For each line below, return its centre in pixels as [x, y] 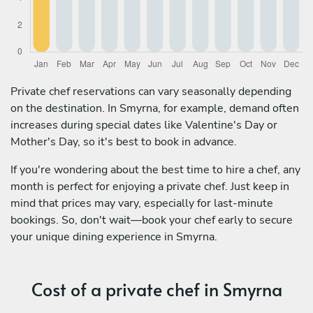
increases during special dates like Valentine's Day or [144, 125]
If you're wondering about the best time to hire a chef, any [155, 169]
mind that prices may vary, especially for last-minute [142, 203]
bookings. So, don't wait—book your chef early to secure [152, 220]
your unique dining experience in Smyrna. [114, 236]
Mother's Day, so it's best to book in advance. [124, 141]
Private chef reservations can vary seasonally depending [151, 91]
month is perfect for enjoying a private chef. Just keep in [150, 186]
